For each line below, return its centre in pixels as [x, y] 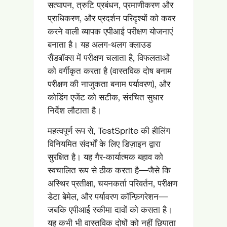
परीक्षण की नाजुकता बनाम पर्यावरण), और [109, 84]
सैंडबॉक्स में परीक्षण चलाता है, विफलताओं [109, 58]
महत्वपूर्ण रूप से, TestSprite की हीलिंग [109, 130]
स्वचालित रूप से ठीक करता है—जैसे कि [109, 170]
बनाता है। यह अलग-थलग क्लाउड [99, 44]
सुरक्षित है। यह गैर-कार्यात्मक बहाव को [105, 157]
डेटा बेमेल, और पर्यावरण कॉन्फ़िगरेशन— [108, 196]
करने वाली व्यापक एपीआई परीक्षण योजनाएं [110, 31]
